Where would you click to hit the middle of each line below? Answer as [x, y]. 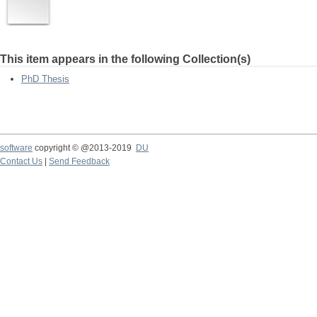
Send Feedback [79, 161]
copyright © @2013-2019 [84, 148]
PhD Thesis [45, 79]
